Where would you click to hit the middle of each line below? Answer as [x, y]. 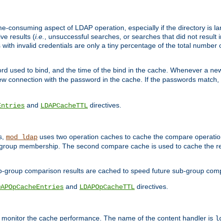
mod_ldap [22, 137]
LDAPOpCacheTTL [107, 187]
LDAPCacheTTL [64, 105]
